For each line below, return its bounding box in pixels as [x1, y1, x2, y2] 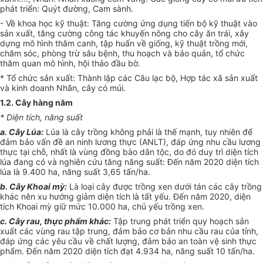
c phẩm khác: [58, 216, 111, 227]
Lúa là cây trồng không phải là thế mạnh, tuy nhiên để [43, 127, 252, 137]
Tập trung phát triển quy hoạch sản [111, 216, 249, 227]
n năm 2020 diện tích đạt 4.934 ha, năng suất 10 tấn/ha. [37, 246, 255, 257]
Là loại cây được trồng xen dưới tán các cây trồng [67, 181, 262, 192]
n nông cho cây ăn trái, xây [144, 28, 249, 39]
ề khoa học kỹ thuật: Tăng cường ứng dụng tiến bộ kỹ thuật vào [11, 18, 257, 29]
